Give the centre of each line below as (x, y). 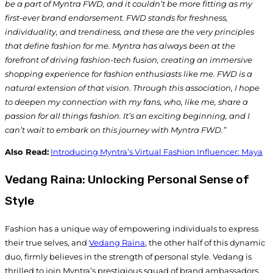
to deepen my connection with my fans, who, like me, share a (126, 102)
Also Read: (27, 152)
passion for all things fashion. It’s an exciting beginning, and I (127, 116)
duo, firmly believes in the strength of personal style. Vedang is (128, 256)
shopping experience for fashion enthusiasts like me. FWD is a (129, 74)
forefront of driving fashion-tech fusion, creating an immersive (129, 60)
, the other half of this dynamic (205, 242)
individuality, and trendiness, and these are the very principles (129, 32)
